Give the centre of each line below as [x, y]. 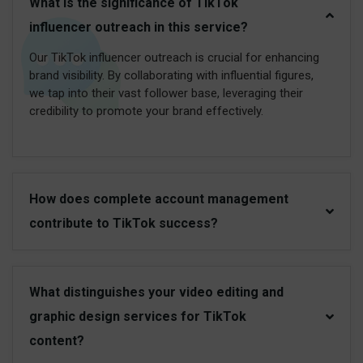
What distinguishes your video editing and [156, 293]
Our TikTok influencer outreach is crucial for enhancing [174, 58]
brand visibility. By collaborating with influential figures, [171, 76]
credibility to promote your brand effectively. [146, 111]
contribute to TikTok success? [124, 224]
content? [57, 341]
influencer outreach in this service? [139, 28]
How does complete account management [159, 199]
